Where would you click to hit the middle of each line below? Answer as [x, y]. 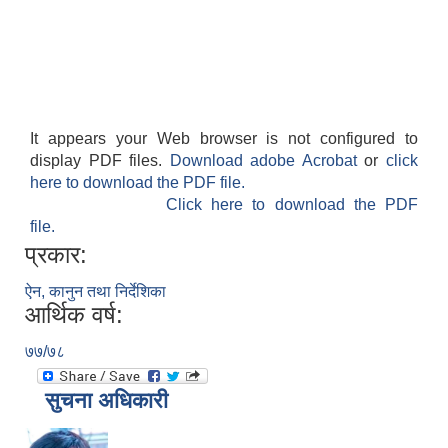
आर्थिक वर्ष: [74, 315]
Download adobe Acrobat [267, 161]
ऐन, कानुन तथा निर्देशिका [95, 292]
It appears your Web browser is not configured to [224, 139]
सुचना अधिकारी [106, 401]
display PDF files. [100, 161]
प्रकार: [56, 255]
